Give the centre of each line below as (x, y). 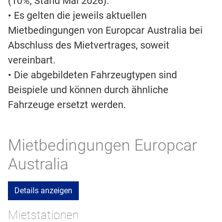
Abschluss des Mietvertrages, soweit (89, 45)
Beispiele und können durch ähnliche (88, 90)
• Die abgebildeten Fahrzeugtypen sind (92, 75)
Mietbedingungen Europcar (103, 145)
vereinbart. (32, 60)
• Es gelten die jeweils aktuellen (77, 16)
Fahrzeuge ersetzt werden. (67, 105)
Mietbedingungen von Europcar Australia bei (105, 30)
